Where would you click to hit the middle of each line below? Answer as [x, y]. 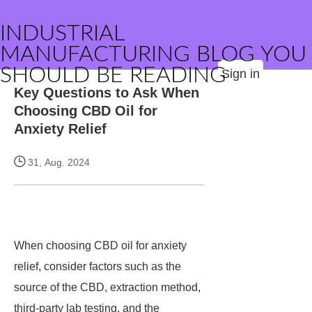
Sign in [241, 74]
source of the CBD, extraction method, [107, 287]
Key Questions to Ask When [107, 93]
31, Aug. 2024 [57, 162]
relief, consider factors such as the [97, 266]
